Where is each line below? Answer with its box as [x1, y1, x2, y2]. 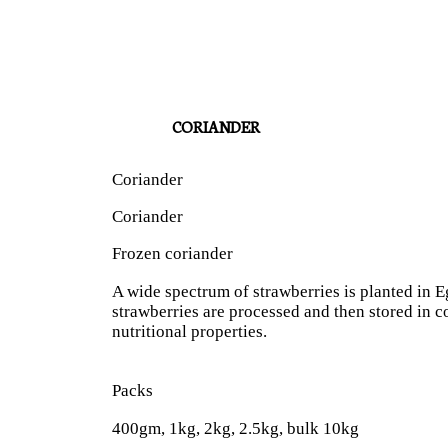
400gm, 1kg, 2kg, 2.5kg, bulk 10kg [112, 419, 359, 439]
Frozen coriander [112, 244, 233, 264]
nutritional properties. [112, 322, 267, 342]
